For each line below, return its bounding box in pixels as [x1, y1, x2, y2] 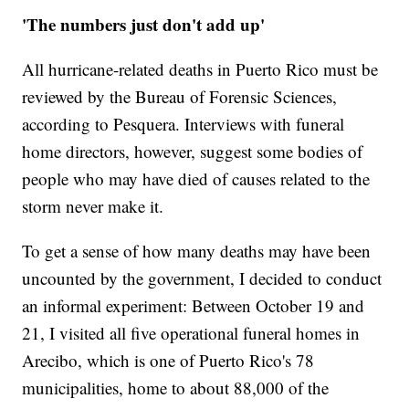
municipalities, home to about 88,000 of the [22, 376, 330, 400]
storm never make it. [22, 194, 164, 218]
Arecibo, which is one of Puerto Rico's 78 [22, 349, 315, 372]
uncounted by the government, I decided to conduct [22, 267, 383, 290]
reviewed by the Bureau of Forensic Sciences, [22, 85, 338, 109]
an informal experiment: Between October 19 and [22, 294, 365, 318]
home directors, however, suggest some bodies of [22, 140, 363, 163]
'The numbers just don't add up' [22, 12, 266, 37]
